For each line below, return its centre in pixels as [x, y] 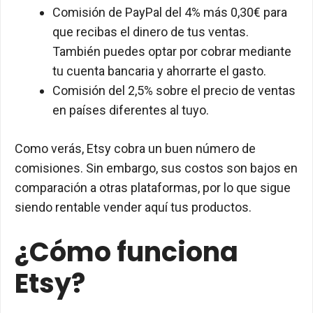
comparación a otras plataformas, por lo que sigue [153, 188]
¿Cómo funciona [126, 252]
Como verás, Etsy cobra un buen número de [135, 149]
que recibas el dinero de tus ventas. [151, 32]
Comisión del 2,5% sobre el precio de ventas [174, 91]
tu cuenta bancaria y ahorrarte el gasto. [159, 71]
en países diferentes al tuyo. [131, 110]
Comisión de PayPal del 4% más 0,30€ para [170, 13]
